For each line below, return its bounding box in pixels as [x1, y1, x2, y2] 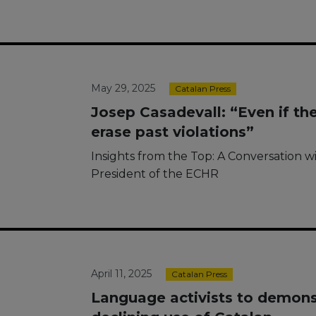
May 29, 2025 [91, 82, 155, 95]
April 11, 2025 [91, 267, 152, 280]
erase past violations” [91, 123, 254, 140]
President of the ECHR [91, 167, 219, 181]
